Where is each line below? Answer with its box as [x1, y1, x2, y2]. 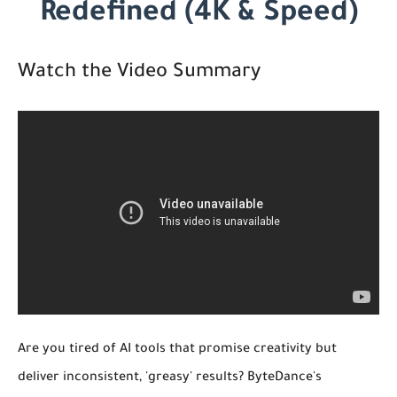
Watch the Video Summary [18, 63, 261, 85]
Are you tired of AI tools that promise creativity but [18, 342, 337, 357]
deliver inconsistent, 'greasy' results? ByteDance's [18, 370, 322, 385]
